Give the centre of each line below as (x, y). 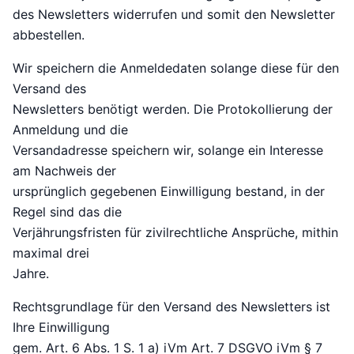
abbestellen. (49, 35)
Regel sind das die (67, 212)
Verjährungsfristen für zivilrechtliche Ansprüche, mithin (175, 233)
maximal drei (51, 253)
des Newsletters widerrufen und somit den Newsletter (174, 15)
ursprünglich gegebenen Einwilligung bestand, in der (169, 192)
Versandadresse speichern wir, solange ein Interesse (168, 151)
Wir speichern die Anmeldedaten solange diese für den (176, 68)
